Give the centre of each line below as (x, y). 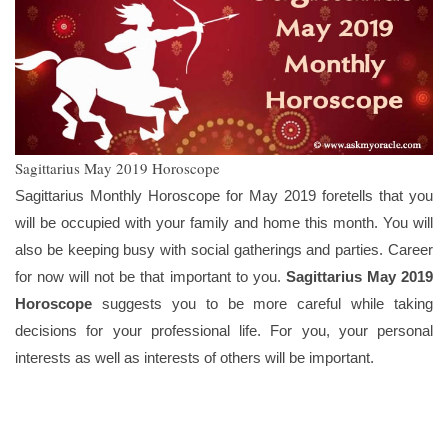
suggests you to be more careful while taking (262, 304)
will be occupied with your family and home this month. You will (224, 223)
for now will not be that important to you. (150, 277)
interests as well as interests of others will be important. (194, 358)
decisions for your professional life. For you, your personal (224, 331)
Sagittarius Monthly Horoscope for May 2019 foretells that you (224, 196)
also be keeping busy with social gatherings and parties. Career (224, 250)
